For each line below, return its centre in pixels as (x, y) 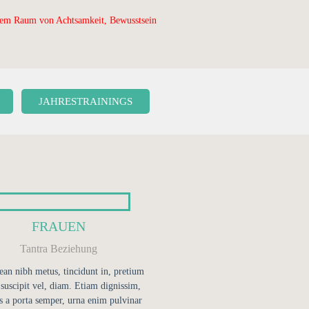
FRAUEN (59, 226)
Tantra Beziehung (59, 249)
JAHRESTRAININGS (85, 101)
